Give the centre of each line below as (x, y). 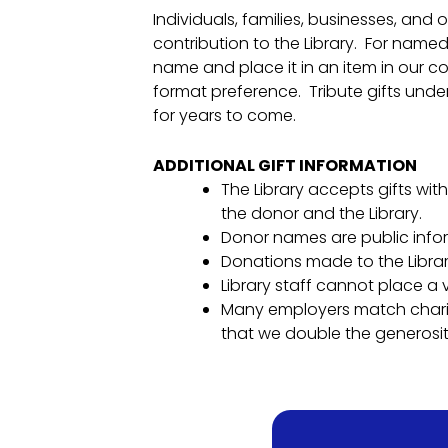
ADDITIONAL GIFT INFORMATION (284, 165)
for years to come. (226, 116)
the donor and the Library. (323, 213)
